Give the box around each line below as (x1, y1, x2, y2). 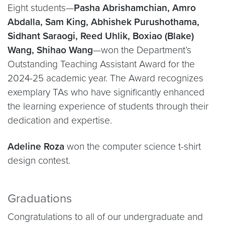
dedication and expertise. (8, 115, 112, 126)
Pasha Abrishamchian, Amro (74, 2, 196, 14)
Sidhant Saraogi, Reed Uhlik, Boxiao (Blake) (8, 30, 194, 42)
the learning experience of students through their (8, 100, 208, 112)
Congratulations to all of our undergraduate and (8, 211, 203, 222)
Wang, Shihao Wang (8, 44, 93, 56)
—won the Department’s (93, 44, 191, 56)
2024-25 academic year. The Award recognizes (8, 72, 203, 84)
